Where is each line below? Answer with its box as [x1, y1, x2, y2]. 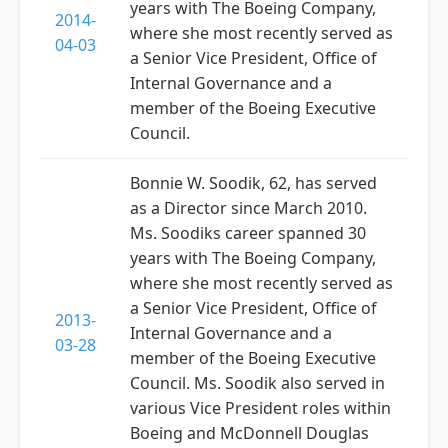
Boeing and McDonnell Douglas [130, 422, 369, 444]
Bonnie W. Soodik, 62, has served [130, 172, 377, 194]
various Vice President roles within [130, 397, 391, 419]
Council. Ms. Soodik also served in [130, 372, 385, 394]
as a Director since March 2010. [130, 197, 367, 219]
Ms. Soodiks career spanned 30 [130, 222, 366, 244]
